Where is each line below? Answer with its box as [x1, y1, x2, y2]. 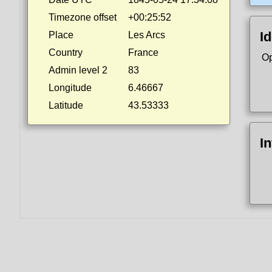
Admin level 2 [49, 65, 107, 75]
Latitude [49, 100, 83, 110]
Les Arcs [128, 30, 165, 40]
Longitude [49, 83, 92, 93]
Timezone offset [49, 12, 117, 22]
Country [49, 47, 83, 58]
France [128, 47, 158, 58]
